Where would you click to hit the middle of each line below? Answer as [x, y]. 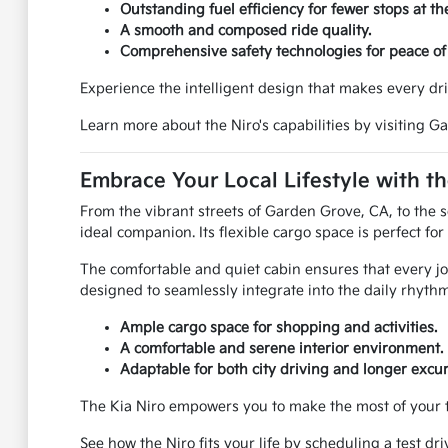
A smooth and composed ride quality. [245, 31]
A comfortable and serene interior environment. [281, 349]
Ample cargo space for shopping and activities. [278, 328]
